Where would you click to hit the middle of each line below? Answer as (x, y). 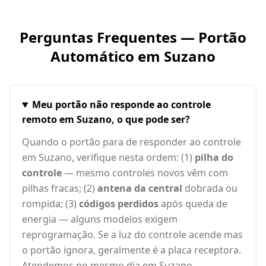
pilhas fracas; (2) (60, 189)
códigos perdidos (119, 204)
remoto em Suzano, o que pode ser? (106, 120)
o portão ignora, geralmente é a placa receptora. (132, 250)
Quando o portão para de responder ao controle (132, 142)
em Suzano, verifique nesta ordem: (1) (108, 158)
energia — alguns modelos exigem (100, 219)
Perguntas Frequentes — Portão (133, 37)
